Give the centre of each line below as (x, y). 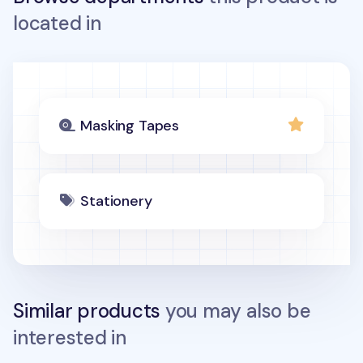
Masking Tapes (130, 126)
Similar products (87, 311)
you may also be (236, 311)
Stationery (116, 201)
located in (57, 23)
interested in (70, 337)
